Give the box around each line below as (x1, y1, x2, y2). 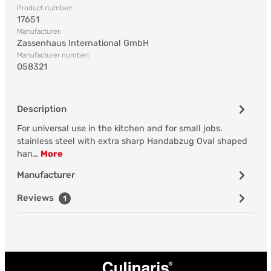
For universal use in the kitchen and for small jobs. (16, 123, 223, 134)
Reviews (16, 192, 56, 203)
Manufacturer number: (16, 51, 90, 59)
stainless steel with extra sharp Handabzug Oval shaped (16, 136, 247, 146)
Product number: (16, 4, 73, 12)
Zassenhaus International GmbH (16, 38, 149, 48)
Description (16, 103, 67, 114)
